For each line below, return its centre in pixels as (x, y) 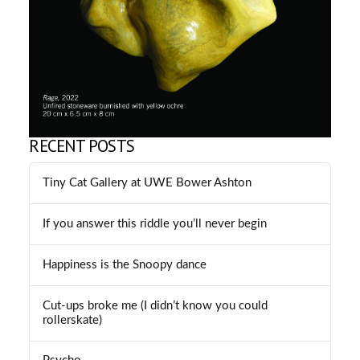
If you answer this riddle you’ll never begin (155, 223)
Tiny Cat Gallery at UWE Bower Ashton (147, 183)
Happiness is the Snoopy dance (125, 264)
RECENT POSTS (82, 145)
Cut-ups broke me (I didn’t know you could (155, 305)
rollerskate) (73, 320)
